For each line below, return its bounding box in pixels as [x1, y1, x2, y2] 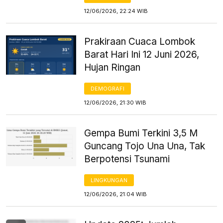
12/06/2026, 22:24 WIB [84, 7, 148, 14]
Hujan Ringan [84, 61, 141, 73]
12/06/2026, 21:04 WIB [84, 190, 147, 198]
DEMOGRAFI [91, 85, 125, 92]
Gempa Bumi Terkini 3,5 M [84, 127, 198, 139]
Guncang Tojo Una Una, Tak [84, 140, 206, 152]
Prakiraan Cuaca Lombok [84, 35, 196, 47]
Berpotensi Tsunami [84, 153, 170, 165]
